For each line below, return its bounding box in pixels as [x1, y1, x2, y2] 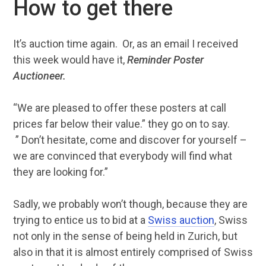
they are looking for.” [12, 166, 108, 178]
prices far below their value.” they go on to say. [12, 118, 230, 130]
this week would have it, [12, 53, 125, 66]
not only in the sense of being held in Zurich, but [12, 230, 237, 242]
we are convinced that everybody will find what [12, 150, 232, 162]
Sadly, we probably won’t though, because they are [12, 198, 248, 210]
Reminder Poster [124, 53, 204, 66]
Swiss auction [147, 214, 214, 226]
